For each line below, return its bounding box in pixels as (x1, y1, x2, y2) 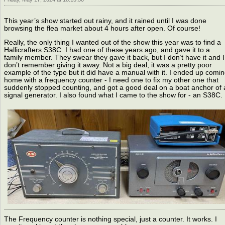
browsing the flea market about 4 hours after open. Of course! (4, 24, 200, 32)
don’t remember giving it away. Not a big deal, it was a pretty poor (4, 61, 212, 69)
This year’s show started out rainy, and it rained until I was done (4, 17, 206, 25)
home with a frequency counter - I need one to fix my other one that (4, 76, 218, 84)
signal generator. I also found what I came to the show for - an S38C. (4, 91, 222, 99)
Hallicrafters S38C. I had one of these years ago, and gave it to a (4, 46, 210, 54)
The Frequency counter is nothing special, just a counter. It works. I (4, 215, 217, 223)
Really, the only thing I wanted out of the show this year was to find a (4, 39, 221, 47)
